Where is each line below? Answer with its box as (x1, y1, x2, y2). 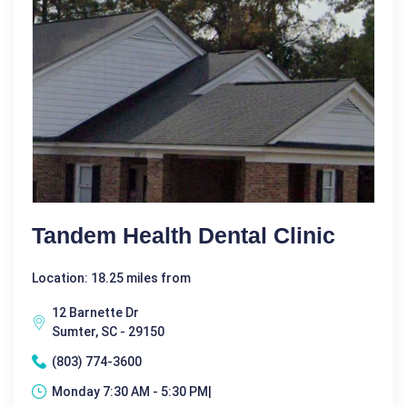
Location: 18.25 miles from (32, 270, 191, 285)
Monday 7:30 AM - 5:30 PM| (52, 383, 212, 399)
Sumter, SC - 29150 (52, 323, 164, 339)
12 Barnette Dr (52, 304, 139, 320)
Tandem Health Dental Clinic (32, 222, 335, 248)
